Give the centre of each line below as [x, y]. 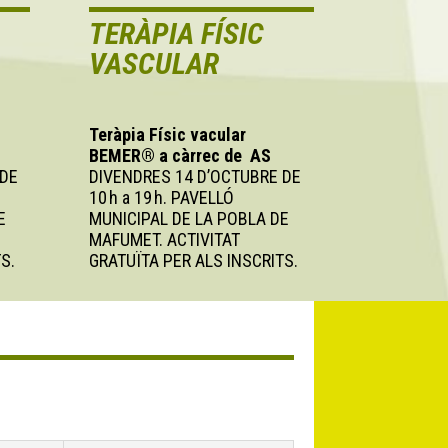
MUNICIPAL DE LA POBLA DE [189, 219]
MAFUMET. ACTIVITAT [165, 240]
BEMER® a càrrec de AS [180, 156]
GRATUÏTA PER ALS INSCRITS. [194, 261]
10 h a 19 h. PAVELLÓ [162, 198]
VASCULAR [154, 63]
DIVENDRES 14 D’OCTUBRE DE [195, 177]
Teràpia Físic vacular [168, 135]
